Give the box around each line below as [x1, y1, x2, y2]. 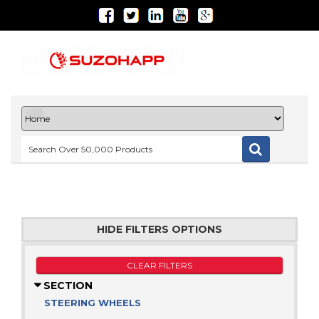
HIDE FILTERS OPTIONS [97, 223, 222, 236]
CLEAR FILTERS [127, 260, 192, 271]
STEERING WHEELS [44, 297, 141, 308]
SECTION [41, 279, 93, 292]
